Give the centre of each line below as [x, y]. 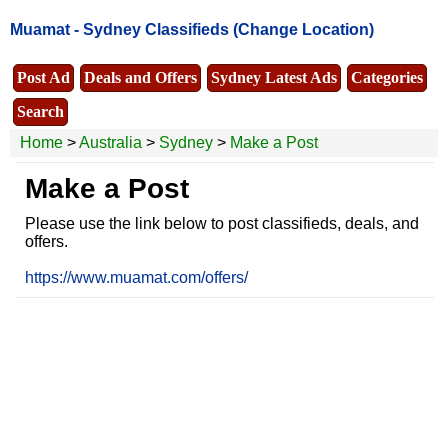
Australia [110, 142]
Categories [387, 77]
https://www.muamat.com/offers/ [136, 277]
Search [40, 111]
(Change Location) [303, 30]
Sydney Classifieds [156, 30]
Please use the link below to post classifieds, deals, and [221, 223]
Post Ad [43, 77]
